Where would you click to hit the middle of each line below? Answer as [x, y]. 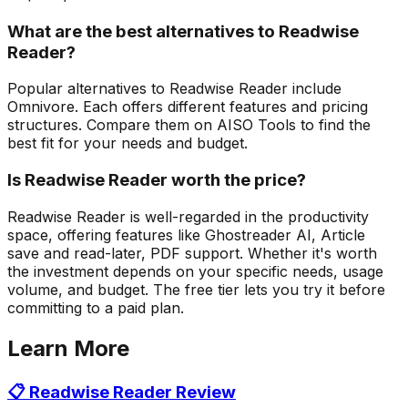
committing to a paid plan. [96, 307]
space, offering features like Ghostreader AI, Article [186, 235]
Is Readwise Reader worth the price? [157, 180]
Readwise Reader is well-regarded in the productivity [188, 216]
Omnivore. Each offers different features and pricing [188, 107]
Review [204, 392]
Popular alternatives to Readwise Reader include [174, 89]
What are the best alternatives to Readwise [183, 31]
